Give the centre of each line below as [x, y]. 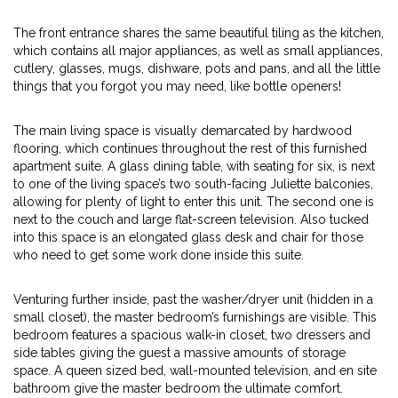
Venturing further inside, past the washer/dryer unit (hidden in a [193, 299]
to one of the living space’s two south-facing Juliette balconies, [193, 184]
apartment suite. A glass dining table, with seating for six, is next [194, 166]
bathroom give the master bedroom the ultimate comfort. [178, 388]
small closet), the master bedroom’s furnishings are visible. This [195, 317]
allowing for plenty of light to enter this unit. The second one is [194, 202]
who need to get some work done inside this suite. [159, 255]
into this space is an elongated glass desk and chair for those [188, 237]
